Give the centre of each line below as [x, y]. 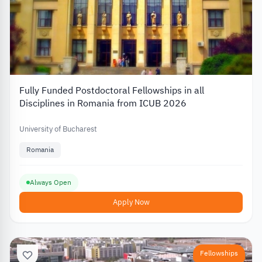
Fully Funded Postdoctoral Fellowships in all [112, 91]
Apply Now [131, 202]
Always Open [51, 182]
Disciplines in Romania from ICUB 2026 [103, 104]
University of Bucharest [58, 129]
